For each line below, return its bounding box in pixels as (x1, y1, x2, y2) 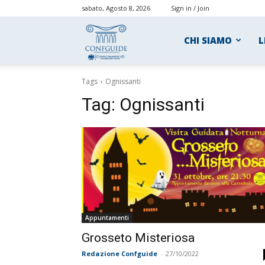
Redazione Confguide (82, 249, 157, 258)
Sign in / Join (171, 4, 209, 12)
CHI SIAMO (184, 34, 232, 46)
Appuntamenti (85, 214, 129, 222)
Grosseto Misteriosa (82, 231, 195, 245)
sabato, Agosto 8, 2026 (82, 4, 150, 12)
